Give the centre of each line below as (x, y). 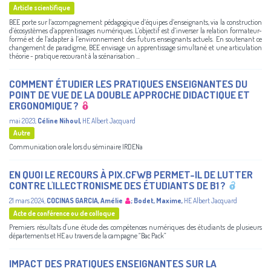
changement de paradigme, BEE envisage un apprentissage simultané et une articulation (135, 47)
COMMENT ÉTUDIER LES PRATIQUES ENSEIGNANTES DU (128, 83)
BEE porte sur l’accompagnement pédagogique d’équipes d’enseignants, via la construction (135, 22)
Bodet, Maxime (158, 200)
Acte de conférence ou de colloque (64, 213)
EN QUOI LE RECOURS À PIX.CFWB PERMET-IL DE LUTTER (131, 174)
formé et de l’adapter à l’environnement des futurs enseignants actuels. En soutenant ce (135, 39)
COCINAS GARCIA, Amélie (85, 200)
